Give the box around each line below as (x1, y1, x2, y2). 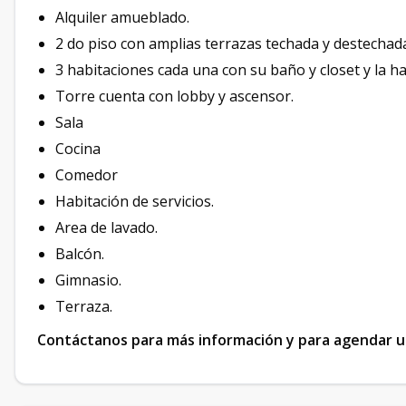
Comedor (55, 165, 118, 186)
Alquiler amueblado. (55, 7, 189, 28)
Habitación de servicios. (55, 191, 214, 212)
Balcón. (55, 244, 104, 265)
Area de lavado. (55, 217, 158, 238)
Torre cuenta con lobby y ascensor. (55, 86, 294, 107)
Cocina (55, 139, 104, 159)
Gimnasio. (55, 270, 121, 291)
